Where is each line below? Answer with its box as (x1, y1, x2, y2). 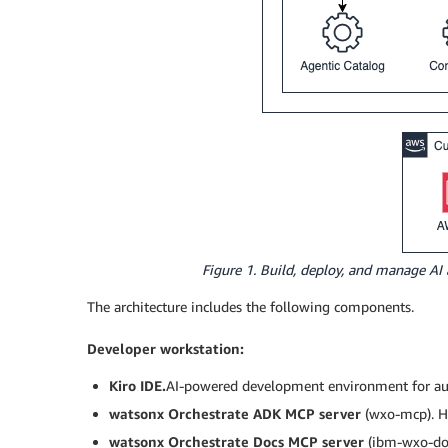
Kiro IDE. (109, 376, 166, 394)
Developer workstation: (87, 339, 244, 357)
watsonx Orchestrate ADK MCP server (109, 404, 365, 422)
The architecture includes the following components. (87, 297, 414, 315)
